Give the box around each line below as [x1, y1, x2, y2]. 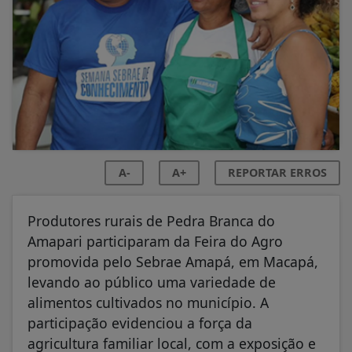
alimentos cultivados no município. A [27, 292, 269, 312]
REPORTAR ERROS [228, 164, 327, 180]
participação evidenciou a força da [27, 313, 252, 332]
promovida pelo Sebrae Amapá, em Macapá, [27, 251, 318, 271]
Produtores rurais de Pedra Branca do [27, 211, 275, 230]
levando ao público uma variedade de [27, 272, 276, 291]
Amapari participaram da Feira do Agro [27, 231, 283, 251]
